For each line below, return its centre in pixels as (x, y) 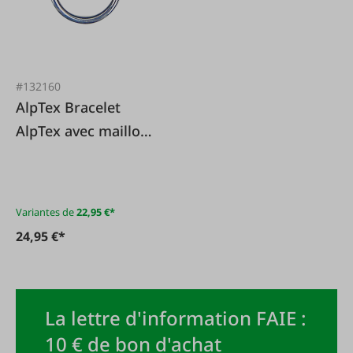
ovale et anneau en (79, 155)
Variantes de (45, 212)
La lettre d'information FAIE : (176, 318)
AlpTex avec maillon (82, 131)
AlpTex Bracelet (40, 108)
